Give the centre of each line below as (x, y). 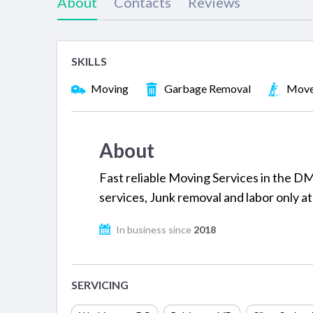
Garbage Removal (208, 89)
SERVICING (100, 284)
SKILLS (89, 61)
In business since (155, 229)
